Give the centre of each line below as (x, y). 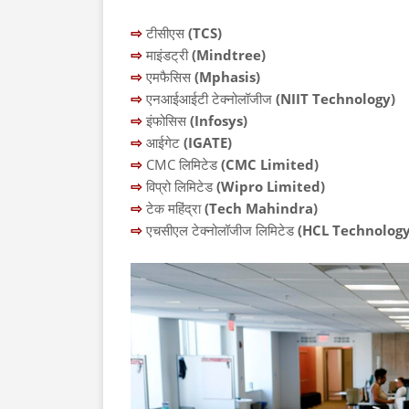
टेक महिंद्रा (175, 208)
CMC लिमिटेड (184, 164)
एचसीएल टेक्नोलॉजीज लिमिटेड (220, 230)
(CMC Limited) (270, 164)
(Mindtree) (229, 55)
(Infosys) (219, 121)
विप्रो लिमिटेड (179, 186)
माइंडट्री (169, 55)
